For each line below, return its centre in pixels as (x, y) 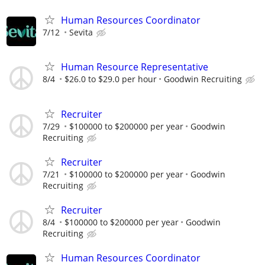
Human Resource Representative (135, 67)
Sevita (81, 33)
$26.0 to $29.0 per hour (111, 79)
